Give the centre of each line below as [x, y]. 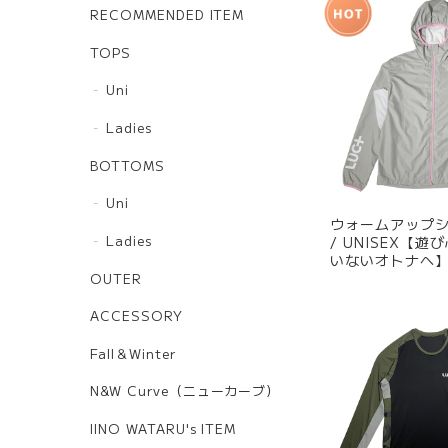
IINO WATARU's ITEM [163, 428]
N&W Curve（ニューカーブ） [185, 391]
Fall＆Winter [133, 353]
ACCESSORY [136, 316]
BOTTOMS [127, 165]
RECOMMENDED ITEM [167, 15]
